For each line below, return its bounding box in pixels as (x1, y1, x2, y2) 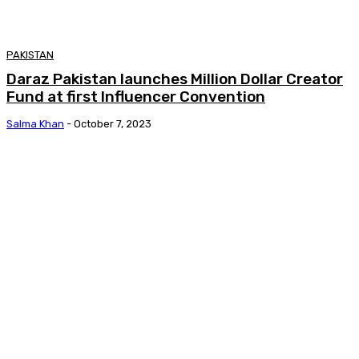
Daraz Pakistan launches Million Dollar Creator (6, 69, 343, 88)
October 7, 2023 (74, 117, 151, 130)
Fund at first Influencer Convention (6, 87, 265, 106)
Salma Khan (6, 117, 64, 130)
